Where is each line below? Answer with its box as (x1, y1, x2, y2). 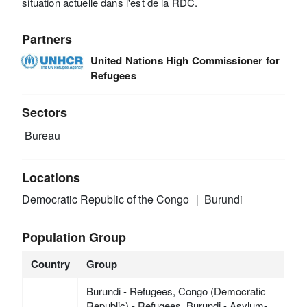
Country (30, 256, 70, 271)
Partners (22, 29, 73, 48)
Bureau (22, 127, 61, 144)
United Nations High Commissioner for (90, 52, 280, 68)
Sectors (22, 103, 68, 121)
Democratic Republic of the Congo (22, 191, 193, 207)
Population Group (22, 228, 127, 246)
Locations (22, 168, 81, 186)
